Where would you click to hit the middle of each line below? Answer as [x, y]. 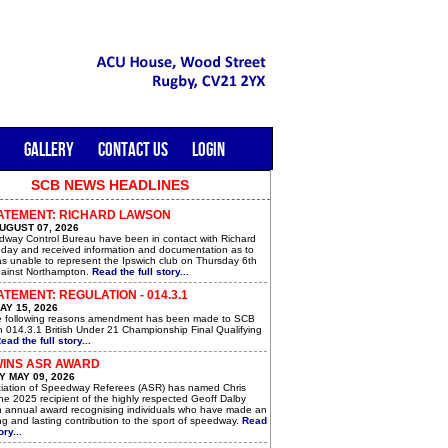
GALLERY [49, 149]
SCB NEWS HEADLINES [110, 185]
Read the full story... [140, 271]
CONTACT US [133, 149]
